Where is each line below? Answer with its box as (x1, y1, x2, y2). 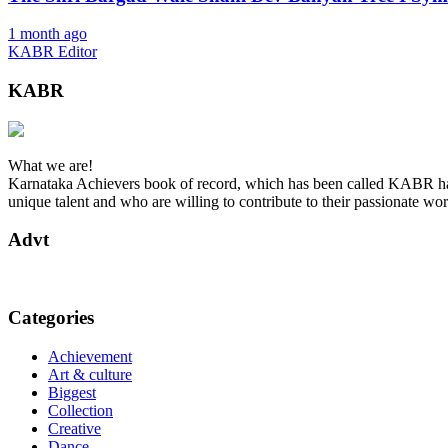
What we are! (8, 156, 93, 174)
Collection (48, 401, 113, 419)
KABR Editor (8, 43, 97, 61)
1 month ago (8, 25, 87, 43)
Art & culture (48, 365, 132, 383)
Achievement (48, 347, 132, 365)
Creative (48, 419, 101, 437)
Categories (8, 306, 94, 328)
